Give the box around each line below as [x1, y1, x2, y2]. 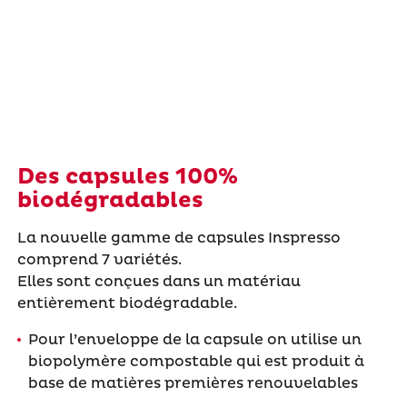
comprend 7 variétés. [16, 250, 182, 269]
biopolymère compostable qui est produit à [27, 352, 364, 371]
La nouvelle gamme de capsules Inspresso [16, 228, 341, 247]
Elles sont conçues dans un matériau [16, 272, 301, 291]
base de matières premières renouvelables [27, 373, 358, 392]
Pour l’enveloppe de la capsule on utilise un [27, 330, 362, 349]
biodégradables [16, 186, 203, 214]
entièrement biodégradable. [16, 293, 237, 313]
